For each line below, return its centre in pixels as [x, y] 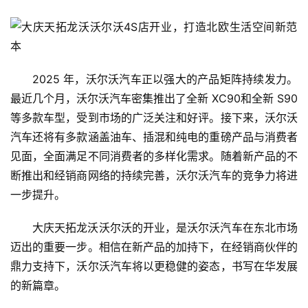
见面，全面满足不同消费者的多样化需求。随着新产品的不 [154, 156]
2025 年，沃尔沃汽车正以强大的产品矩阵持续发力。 [165, 79]
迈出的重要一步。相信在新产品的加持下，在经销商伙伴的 [154, 247]
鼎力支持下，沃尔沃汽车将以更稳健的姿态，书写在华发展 [154, 266]
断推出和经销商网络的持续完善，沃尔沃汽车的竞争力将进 [154, 176]
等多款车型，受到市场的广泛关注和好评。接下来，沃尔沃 [154, 118]
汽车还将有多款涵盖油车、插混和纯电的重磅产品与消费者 [154, 137]
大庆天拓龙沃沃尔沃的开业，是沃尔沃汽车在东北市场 [165, 228]
